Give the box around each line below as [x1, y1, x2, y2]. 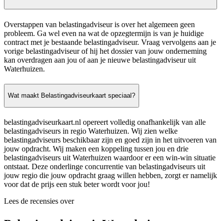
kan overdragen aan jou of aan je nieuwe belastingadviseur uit [4, 55, 196, 64]
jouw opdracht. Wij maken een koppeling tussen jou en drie [4, 144, 188, 153]
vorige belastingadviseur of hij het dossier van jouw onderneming [4, 46, 207, 55]
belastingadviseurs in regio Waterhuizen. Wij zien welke [4, 126, 178, 135]
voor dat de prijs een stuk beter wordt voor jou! [4, 180, 150, 188]
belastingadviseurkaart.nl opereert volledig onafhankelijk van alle [4, 117, 206, 126]
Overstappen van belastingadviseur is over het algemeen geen [4, 20, 195, 29]
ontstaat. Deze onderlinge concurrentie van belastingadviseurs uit [4, 162, 205, 171]
